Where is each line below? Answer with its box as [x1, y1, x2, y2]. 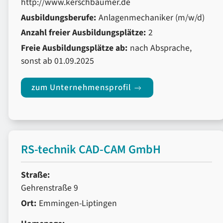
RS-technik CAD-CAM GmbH [21, 141, 161, 159]
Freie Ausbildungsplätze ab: [21, 42, 127, 55]
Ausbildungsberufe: [21, 11, 96, 24]
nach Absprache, [129, 42, 192, 55]
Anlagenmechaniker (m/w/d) [98, 11, 205, 24]
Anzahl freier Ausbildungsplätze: [21, 26, 146, 39]
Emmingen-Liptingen [38, 197, 117, 210]
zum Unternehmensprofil [31, 82, 133, 94]
